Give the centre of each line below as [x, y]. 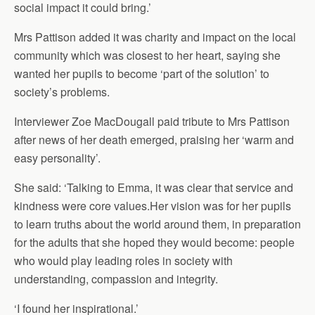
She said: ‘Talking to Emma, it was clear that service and [154, 187]
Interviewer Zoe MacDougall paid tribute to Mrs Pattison [152, 121]
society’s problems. [62, 92]
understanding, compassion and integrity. [117, 279]
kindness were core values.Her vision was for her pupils [153, 206]
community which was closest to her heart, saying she [147, 55]
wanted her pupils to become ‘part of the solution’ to [142, 73]
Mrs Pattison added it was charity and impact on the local [155, 37]
